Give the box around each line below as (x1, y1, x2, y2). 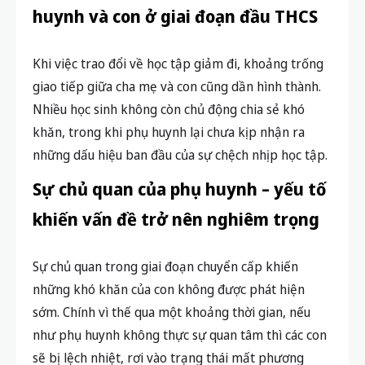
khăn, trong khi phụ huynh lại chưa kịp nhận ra (33, 122, 305, 141)
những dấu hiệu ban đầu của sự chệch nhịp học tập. (33, 145, 328, 164)
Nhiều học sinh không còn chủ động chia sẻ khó (33, 99, 305, 118)
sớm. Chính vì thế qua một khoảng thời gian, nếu (33, 302, 310, 321)
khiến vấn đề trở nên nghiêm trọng (33, 207, 319, 231)
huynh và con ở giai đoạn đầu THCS (33, 4, 318, 28)
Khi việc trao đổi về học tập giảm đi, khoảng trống (33, 54, 323, 73)
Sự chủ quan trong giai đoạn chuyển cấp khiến (33, 257, 298, 275)
